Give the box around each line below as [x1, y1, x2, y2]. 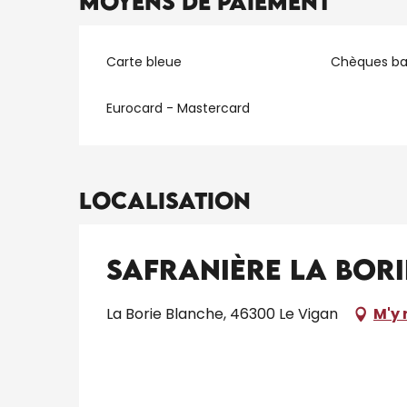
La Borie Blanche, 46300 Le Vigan [106, 303, 338, 324]
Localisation [79, 186, 251, 214]
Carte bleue [106, 53, 183, 71]
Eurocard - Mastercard [106, 99, 251, 117]
